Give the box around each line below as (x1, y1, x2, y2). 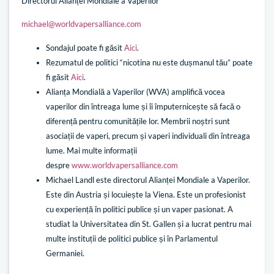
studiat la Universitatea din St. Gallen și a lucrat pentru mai (46, 218, 251, 229)
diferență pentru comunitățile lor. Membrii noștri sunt (46, 116, 230, 126)
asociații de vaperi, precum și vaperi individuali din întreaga (46, 130, 250, 141)
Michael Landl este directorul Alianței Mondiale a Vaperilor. (46, 174, 250, 185)
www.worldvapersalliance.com (72, 160, 178, 170)
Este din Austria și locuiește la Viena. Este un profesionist (46, 189, 246, 199)
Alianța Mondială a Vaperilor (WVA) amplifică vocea (46, 86, 225, 97)
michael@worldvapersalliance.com (21, 19, 141, 29)
